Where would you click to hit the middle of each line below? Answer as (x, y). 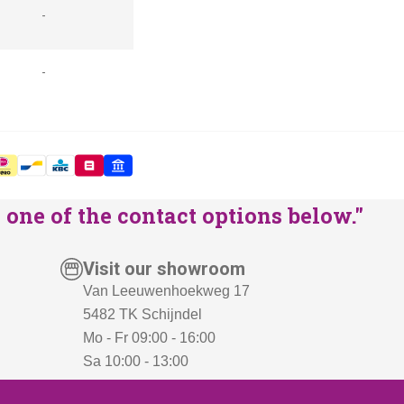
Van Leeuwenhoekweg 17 (167, 290)
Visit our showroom (165, 268)
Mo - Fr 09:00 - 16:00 (150, 337)
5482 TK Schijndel (143, 314)
